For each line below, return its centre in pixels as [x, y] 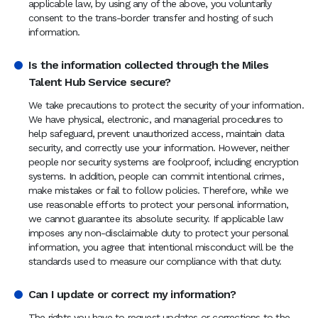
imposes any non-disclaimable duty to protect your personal [159, 233]
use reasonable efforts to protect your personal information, [159, 204]
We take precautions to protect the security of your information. [166, 105]
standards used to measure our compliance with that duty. [155, 261]
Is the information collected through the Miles [149, 65]
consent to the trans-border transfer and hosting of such [151, 18]
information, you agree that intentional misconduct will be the [161, 247]
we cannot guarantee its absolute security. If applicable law [156, 219]
